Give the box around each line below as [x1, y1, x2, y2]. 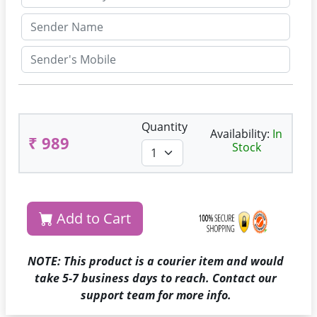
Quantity [142, 119, 188, 134]
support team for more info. [80, 287, 231, 303]
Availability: [210, 125, 272, 142]
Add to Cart [53, 209, 131, 228]
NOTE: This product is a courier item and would [28, 253, 284, 269]
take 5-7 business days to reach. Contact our [35, 270, 277, 286]
